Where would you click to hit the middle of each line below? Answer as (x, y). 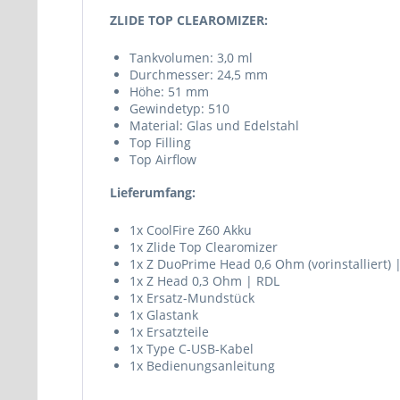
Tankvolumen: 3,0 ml (191, 58)
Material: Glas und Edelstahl (214, 125)
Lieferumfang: (153, 192)
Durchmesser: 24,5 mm (199, 75)
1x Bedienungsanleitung (202, 366)
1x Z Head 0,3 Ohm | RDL (204, 281)
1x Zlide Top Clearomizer (204, 247)
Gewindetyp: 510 (179, 108)
